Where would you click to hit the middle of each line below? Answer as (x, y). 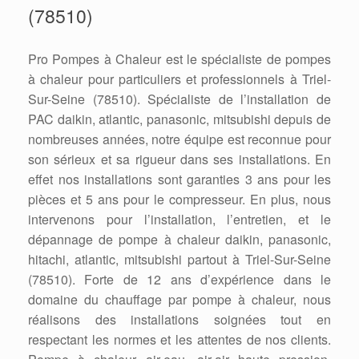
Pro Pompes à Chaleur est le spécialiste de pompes (179, 58)
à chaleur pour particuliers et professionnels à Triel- (179, 79)
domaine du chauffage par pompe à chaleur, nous (179, 299)
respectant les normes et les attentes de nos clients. (179, 339)
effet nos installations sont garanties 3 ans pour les (179, 179)
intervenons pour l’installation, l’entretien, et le (179, 219)
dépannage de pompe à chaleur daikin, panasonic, (179, 239)
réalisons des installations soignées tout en (179, 319)
